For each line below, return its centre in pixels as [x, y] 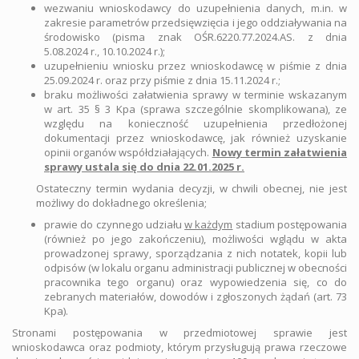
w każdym [209, 224]
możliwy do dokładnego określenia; [121, 203]
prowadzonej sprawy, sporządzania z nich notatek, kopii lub [196, 253]
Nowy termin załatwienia [280, 152]
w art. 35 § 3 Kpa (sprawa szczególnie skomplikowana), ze [196, 109]
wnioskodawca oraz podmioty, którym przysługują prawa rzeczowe [179, 347]
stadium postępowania [290, 224]
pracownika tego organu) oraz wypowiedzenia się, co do [196, 282]
